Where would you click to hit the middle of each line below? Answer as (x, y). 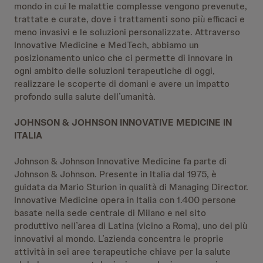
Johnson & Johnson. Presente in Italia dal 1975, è (115, 174)
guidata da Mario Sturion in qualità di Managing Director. (131, 187)
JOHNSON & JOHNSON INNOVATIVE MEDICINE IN (123, 122)
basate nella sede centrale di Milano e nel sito (110, 213)
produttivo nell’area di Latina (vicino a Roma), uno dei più (131, 226)
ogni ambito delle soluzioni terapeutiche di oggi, (114, 71)
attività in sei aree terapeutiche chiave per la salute (122, 252)
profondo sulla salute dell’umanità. (85, 97)
